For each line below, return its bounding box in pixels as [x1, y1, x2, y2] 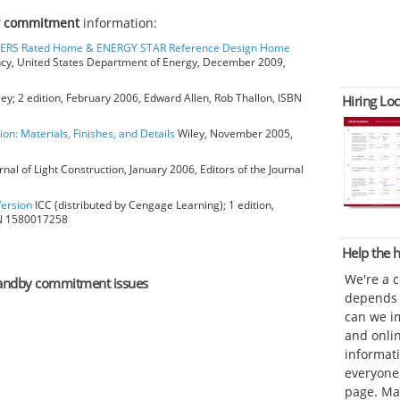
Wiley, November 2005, [175, 125, 293, 141]
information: [79, 13, 158, 31]
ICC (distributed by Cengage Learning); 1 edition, [32, 196, 274, 212]
